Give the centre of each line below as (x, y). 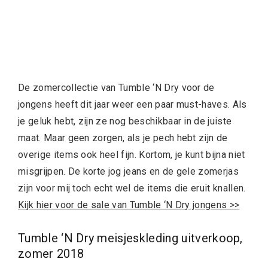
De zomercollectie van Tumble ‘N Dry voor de (116, 87)
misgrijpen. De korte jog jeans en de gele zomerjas (129, 171)
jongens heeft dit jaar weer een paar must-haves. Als (133, 104)
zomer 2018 (51, 253)
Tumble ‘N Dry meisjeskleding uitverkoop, (130, 238)
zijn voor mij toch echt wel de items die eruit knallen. (132, 188)
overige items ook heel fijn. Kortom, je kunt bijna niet (132, 154)
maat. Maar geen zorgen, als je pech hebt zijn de (123, 138)
